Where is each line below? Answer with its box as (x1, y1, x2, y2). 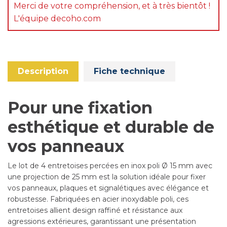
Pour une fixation (8, 98, 153, 118)
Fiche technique (94, 66, 165, 76)
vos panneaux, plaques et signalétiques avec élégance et (8, 183, 209, 193)
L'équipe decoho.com (14, 14, 101, 23)
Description (18, 66, 68, 76)
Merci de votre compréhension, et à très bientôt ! (14, 1, 210, 11)
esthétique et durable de (8, 117, 214, 137)
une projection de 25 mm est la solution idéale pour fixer (8, 172, 206, 181)
